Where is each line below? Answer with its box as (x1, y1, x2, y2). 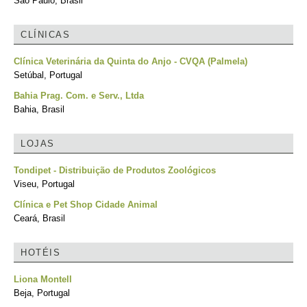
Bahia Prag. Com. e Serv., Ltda (14, 90, 144, 101)
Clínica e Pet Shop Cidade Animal (14, 199, 158, 210)
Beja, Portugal (14, 288, 70, 298)
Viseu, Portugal (14, 179, 75, 189)
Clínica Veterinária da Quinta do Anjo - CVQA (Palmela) (14, 56, 247, 66)
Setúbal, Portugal (14, 70, 82, 80)
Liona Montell (14, 274, 72, 284)
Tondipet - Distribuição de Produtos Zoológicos (14, 165, 216, 175)
